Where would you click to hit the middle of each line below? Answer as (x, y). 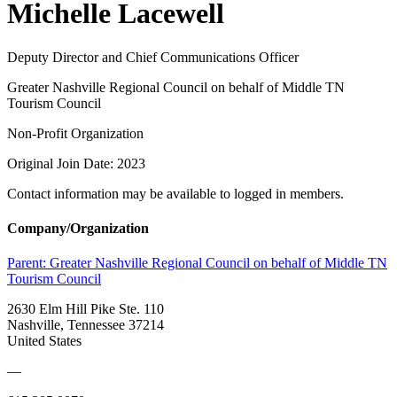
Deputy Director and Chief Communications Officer (153, 57)
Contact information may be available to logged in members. (175, 193)
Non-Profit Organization (75, 133)
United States (44, 341)
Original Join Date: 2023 (76, 163)
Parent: (28, 263)
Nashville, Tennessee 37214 (86, 325)
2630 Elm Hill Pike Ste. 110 (86, 309)
